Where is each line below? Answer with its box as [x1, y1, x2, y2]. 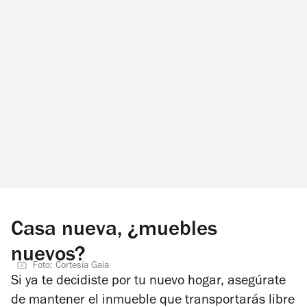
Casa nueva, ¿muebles [11, 221, 217, 243]
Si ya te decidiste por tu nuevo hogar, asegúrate [11, 275, 286, 290]
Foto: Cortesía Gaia [33, 262, 109, 272]
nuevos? [11, 246, 86, 268]
